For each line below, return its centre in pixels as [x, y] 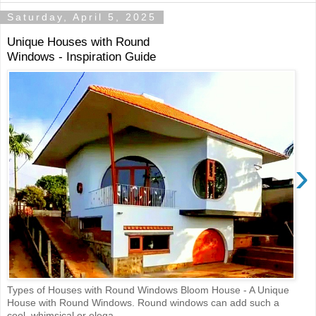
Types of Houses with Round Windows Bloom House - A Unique [148, 290]
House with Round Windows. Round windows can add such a [143, 302]
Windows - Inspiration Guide [81, 56]
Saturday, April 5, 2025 [82, 17]
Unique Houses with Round [78, 41]
